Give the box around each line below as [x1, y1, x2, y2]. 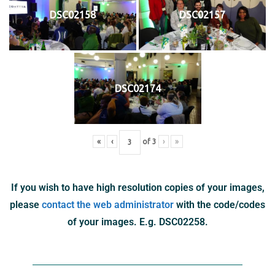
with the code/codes [174, 198, 265, 211]
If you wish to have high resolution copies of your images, [10, 181, 265, 193]
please [10, 198, 42, 211]
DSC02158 [50, 9, 96, 21]
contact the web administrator [42, 198, 174, 211]
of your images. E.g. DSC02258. [67, 215, 208, 228]
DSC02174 [114, 82, 161, 94]
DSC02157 [179, 9, 225, 21]
